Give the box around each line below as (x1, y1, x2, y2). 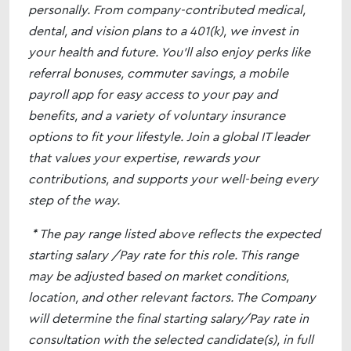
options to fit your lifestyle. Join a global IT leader (28, 128, 309, 144)
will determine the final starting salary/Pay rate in (28, 310, 309, 326)
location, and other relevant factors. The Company (28, 289, 316, 305)
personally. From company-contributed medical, (28, 2, 306, 17)
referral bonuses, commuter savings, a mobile (28, 65, 288, 81)
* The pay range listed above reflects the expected (28, 226, 320, 241)
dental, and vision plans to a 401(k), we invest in (28, 23, 299, 38)
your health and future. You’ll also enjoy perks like (28, 44, 310, 60)
